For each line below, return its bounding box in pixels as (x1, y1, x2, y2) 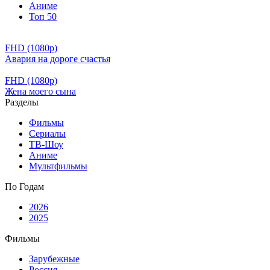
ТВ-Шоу (29, 139, 63, 149)
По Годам (5, 181, 44, 192)
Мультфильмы (29, 161, 87, 171)
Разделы (5, 97, 39, 107)
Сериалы (29, 128, 66, 139)
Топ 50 (29, 11, 57, 22)
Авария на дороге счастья (5, 54, 110, 64)
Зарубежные (29, 254, 80, 264)
